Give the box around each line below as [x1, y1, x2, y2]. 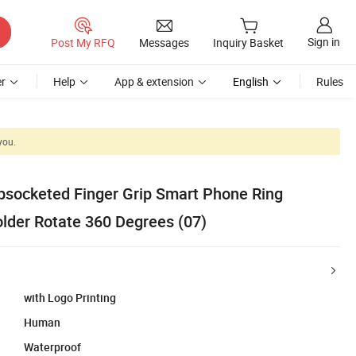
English [233, 74, 269, 89]
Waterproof [24, 339, 81, 354]
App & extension [114, 74, 194, 89]
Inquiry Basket [213, 35, 284, 51]
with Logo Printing [24, 289, 116, 305]
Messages [139, 34, 189, 50]
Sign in [308, 34, 340, 50]
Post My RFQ [51, 34, 115, 50]
